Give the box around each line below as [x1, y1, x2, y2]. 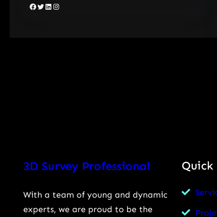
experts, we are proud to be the [23, 203, 153, 215]
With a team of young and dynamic [23, 189, 168, 200]
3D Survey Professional [23, 159, 150, 173]
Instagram [52, 1, 59, 11]
